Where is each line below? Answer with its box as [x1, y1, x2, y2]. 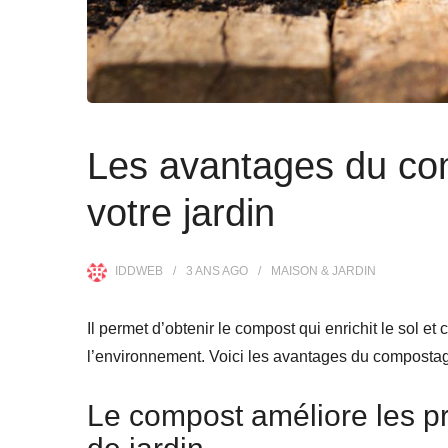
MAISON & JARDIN [271, 264, 376, 279]
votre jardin [87, 192, 275, 235]
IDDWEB [115, 264, 163, 279]
